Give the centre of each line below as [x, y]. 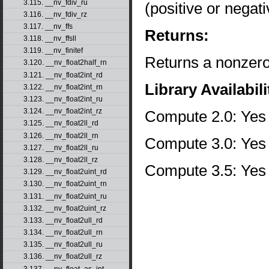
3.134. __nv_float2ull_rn [63, 233]
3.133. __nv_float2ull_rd [63, 220]
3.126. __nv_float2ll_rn [61, 135]
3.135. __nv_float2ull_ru [63, 245]
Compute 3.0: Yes [205, 143]
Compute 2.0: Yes [205, 116]
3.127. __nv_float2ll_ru [61, 147]
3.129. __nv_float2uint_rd [65, 172]
